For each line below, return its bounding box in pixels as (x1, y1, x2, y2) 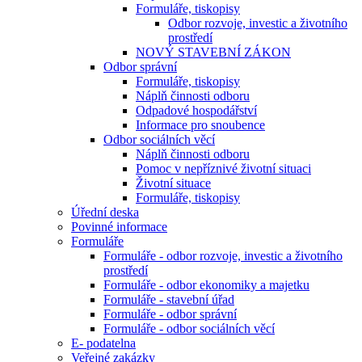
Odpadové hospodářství (136, 103, 257, 117)
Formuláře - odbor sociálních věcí (103, 322, 275, 335)
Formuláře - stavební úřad (103, 293, 234, 306)
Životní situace (136, 176, 211, 190)
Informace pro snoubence (136, 118, 265, 132)
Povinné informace (71, 220, 167, 234)
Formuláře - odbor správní (103, 307, 237, 321)
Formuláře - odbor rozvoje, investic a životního (103, 249, 343, 263)
